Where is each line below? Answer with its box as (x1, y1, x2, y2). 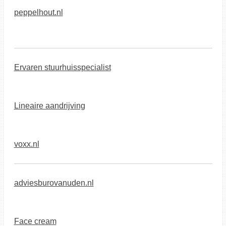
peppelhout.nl (14, 8, 63, 17)
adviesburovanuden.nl (14, 179, 94, 187)
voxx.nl (14, 140, 39, 148)
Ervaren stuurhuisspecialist (14, 63, 111, 72)
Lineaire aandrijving (14, 101, 85, 110)
